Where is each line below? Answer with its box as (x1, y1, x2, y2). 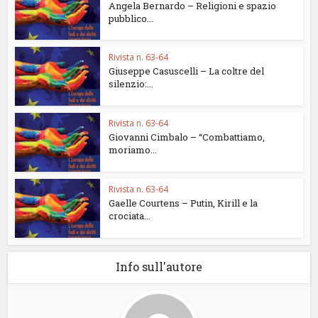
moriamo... (109, 143, 158, 156)
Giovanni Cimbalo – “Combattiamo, (109, 131, 265, 143)
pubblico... (109, 11, 154, 25)
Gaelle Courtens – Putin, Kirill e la (109, 196, 258, 209)
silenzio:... (109, 77, 154, 91)
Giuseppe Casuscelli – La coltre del (109, 65, 265, 78)
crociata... (109, 209, 151, 222)
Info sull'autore (116, 258, 202, 274)
